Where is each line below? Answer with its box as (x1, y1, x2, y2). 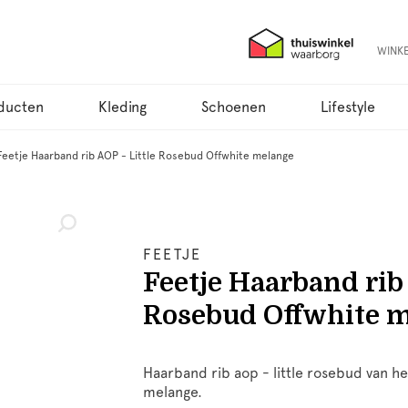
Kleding (98, 98, 147, 116)
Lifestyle (321, 98, 375, 116)
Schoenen (201, 98, 266, 116)
